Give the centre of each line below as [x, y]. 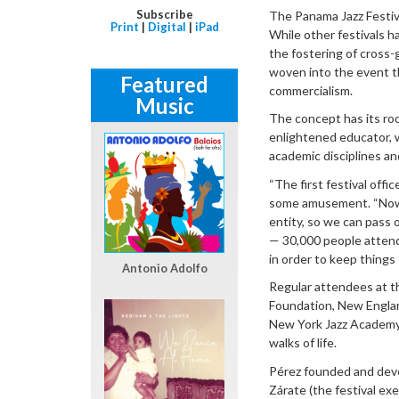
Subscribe [164, 14]
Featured [164, 84]
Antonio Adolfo [164, 268]
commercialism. [311, 90]
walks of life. [303, 343]
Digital [167, 26]
